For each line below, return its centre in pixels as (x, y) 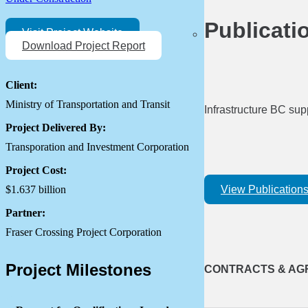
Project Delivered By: (56, 128)
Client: (21, 85)
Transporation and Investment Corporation (97, 147)
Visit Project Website (73, 32)
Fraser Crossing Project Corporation (84, 232)
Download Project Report (84, 45)
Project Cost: (36, 170)
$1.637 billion (36, 190)
